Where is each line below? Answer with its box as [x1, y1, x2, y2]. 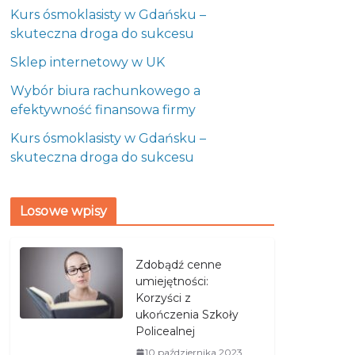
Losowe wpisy [20, 204, 107, 219]
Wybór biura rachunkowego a [10, 83, 200, 98]
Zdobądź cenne [136, 258, 222, 272]
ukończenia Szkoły [136, 307, 239, 322]
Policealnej [136, 324, 195, 338]
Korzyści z [136, 291, 191, 305]
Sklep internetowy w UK [10, 55, 165, 70]
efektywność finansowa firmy [10, 102, 196, 117]
